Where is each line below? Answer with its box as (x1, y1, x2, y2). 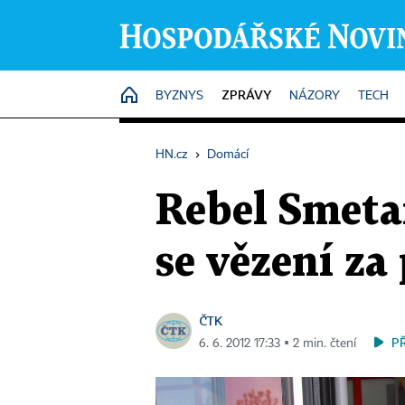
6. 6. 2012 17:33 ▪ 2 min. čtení (199, 337, 356, 350)
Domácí (207, 148, 249, 161)
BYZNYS (155, 89, 203, 102)
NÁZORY (289, 89, 340, 102)
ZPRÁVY (221, 87, 271, 102)
